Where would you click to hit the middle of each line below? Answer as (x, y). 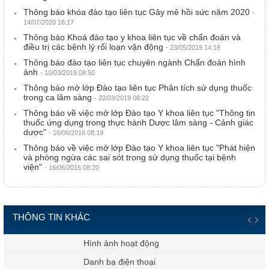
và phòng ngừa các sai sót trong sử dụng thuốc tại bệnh (130, 157)
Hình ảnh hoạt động (86, 243)
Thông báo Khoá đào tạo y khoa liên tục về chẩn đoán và (132, 37)
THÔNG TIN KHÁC (51, 217)
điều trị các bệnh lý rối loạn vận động (95, 47)
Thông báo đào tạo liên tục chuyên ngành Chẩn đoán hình (134, 62)
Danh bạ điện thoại (84, 262)
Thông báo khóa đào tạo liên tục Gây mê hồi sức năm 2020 (138, 12)
